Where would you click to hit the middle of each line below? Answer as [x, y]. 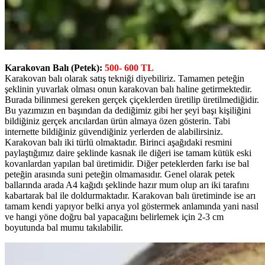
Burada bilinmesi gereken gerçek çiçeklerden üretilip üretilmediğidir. [132, 99]
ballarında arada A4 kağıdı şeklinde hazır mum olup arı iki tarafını [127, 185]
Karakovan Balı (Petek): [55, 67]
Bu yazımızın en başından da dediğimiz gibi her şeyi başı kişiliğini [128, 110]
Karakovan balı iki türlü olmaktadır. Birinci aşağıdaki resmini [118, 142]
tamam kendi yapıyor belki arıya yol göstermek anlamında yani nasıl [132, 206]
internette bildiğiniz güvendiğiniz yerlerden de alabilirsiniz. [114, 131]
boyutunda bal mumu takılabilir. [64, 227]
